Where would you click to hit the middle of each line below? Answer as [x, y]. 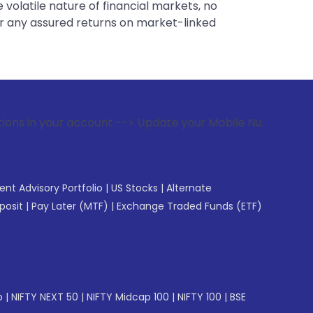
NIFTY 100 [199, 297]
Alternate [189, 188]
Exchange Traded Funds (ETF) [189, 206]
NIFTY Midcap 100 [128, 297]
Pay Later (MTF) [70, 206]
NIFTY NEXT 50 [45, 297]
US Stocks [134, 188]
